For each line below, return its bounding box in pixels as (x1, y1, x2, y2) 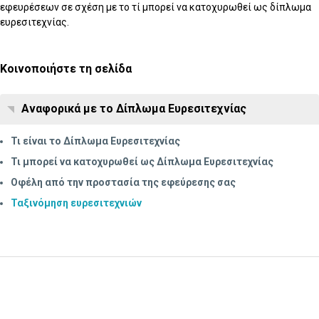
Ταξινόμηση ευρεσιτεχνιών (11, 197, 142, 209)
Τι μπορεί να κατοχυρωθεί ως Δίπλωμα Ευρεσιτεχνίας (11, 155, 273, 167)
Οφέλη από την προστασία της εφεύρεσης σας (11, 176, 236, 188)
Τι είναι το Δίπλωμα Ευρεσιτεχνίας (11, 135, 180, 147)
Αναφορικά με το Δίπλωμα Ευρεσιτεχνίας (21, 101, 246, 115)
